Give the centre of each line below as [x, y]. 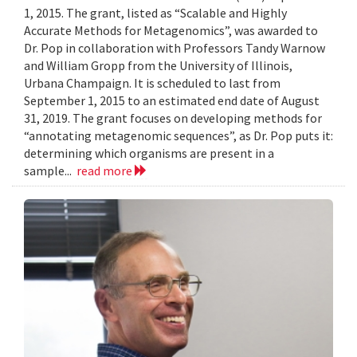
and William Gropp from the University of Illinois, [158, 66]
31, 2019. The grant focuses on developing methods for [173, 118]
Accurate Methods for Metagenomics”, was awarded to [171, 31]
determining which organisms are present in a [149, 153]
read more [106, 171]
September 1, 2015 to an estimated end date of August [172, 101]
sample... [50, 171]
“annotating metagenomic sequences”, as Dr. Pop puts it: [178, 136]
